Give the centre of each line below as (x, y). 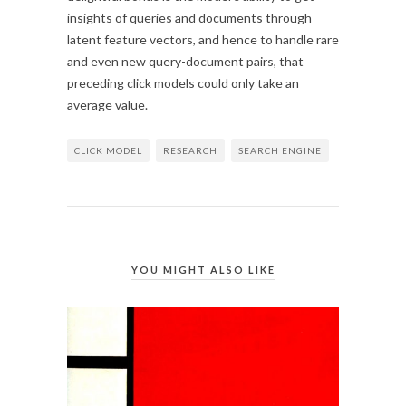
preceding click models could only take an (183, 83)
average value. (107, 105)
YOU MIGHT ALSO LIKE (203, 270)
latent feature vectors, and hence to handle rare (203, 40)
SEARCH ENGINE (280, 151)
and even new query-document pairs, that (185, 62)
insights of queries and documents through (189, 18)
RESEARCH (190, 151)
